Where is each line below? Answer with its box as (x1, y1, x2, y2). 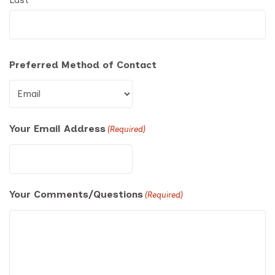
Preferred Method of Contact (9, 58, 157, 71)
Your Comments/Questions (9, 188, 143, 200)
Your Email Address (9, 122, 106, 134)
